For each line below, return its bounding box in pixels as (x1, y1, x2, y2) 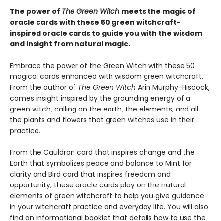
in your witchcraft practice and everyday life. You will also (10, 202, 208, 212)
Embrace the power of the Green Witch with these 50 (10, 61, 195, 71)
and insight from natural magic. (10, 39, 130, 49)
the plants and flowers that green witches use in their (10, 115, 194, 125)
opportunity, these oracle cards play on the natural (10, 180, 186, 190)
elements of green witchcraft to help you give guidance (10, 191, 204, 201)
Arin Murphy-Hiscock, (136, 82, 210, 92)
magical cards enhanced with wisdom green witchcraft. (10, 72, 203, 81)
